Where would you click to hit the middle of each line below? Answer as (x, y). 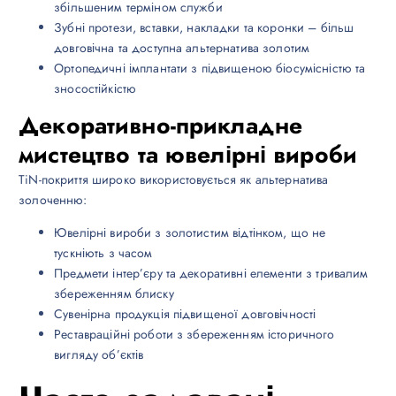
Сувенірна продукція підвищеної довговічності (185, 313)
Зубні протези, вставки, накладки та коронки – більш (204, 27)
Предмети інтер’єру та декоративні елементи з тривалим (211, 273)
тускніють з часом (103, 252)
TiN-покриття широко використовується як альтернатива (174, 179)
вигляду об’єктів (99, 354)
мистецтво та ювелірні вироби (188, 154)
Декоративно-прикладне (161, 125)
